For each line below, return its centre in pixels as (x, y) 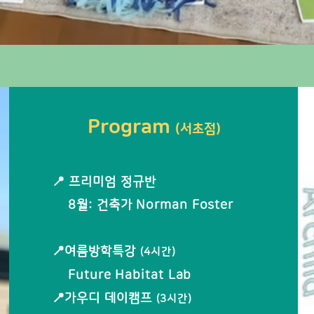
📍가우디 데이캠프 (104, 299)
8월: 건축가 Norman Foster (143, 205)
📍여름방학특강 (96, 252)
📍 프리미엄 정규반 (104, 182)
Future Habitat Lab (122, 275)
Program (131, 127)
